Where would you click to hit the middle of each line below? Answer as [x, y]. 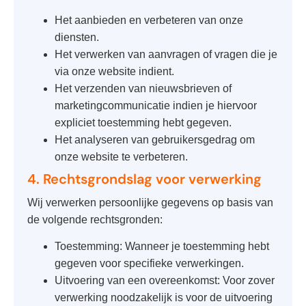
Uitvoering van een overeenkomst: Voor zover [165, 281]
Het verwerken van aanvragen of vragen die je [166, 54]
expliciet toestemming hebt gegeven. [143, 122]
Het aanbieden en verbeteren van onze [149, 20]
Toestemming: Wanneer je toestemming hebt [162, 247]
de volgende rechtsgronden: [95, 219]
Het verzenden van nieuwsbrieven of [143, 88]
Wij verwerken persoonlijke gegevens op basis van [150, 202]
